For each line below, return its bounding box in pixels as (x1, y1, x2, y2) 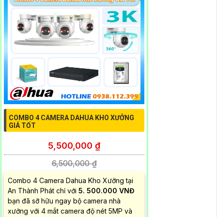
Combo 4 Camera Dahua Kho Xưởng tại (8, 176, 133, 185)
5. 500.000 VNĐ (78, 186, 135, 195)
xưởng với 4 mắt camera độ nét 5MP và (8, 206, 132, 215)
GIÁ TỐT (9, 121, 36, 129)
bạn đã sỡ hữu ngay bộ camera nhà (8, 196, 121, 205)
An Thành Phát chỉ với (8, 186, 78, 195)
